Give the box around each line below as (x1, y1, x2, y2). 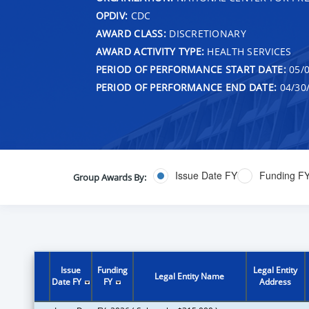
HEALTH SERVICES (204, 44, 292, 58)
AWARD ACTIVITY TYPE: (95, 44, 205, 58)
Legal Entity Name (154, 270, 225, 282)
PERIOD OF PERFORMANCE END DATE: (95, 80, 277, 94)
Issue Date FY (175, 168, 237, 183)
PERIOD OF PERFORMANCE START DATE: (95, 62, 286, 76)
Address (259, 275, 292, 288)
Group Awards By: (72, 170, 146, 183)
